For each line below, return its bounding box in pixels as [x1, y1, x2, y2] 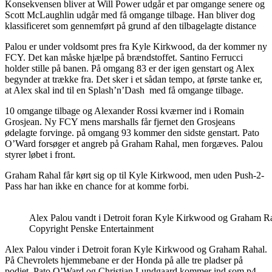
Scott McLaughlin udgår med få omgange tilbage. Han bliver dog [5, 9, 255, 20]
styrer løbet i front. [5, 149, 75, 160]
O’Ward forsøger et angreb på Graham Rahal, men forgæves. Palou [5, 138, 263, 149]
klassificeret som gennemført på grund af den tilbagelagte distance [5, 20, 256, 31]
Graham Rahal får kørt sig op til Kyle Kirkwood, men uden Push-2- [5, 169, 264, 180]
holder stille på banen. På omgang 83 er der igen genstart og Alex [5, 63, 254, 73]
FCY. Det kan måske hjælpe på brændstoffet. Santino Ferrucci [5, 52, 243, 63]
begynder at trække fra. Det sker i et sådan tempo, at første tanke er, [5, 73, 262, 84]
